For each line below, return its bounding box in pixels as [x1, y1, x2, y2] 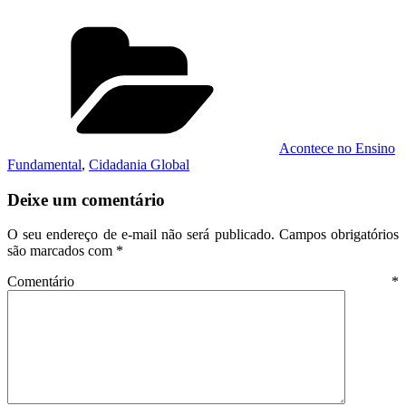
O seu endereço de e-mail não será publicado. [7, 227, 275, 243]
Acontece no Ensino [279, 140, 395, 156]
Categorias [278, 16, 339, 32]
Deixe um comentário [7, 189, 165, 209]
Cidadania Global [89, 157, 189, 172]
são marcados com [7, 243, 116, 259]
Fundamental [7, 157, 82, 172]
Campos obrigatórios [278, 227, 400, 243]
